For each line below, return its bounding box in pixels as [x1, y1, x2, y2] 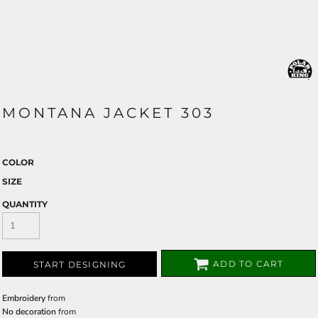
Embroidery [2, 292, 45, 304]
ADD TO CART [213, 258, 284, 270]
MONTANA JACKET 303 [2, 104, 214, 121]
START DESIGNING [33, 259, 126, 270]
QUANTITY [2, 199, 48, 209]
